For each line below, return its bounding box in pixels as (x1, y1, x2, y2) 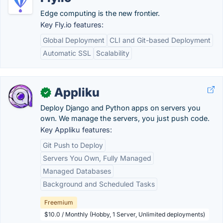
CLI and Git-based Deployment (110, 36, 211, 44)
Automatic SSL (43, 49, 91, 57)
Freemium (44, 199, 73, 206)
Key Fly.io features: (40, 20, 104, 29)
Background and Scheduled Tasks (43, 180, 155, 188)
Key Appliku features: (40, 125, 112, 134)
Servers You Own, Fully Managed (43, 154, 151, 162)
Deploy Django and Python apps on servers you (40, 104, 201, 112)
